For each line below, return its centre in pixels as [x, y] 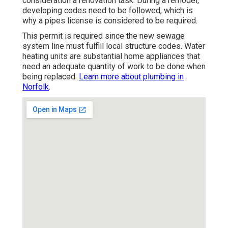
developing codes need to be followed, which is [108, 11]
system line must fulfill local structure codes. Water [114, 46]
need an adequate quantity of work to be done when [114, 67]
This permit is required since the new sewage [104, 36]
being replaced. [51, 77]
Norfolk [36, 87]
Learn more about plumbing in [131, 77]
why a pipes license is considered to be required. [110, 21]
